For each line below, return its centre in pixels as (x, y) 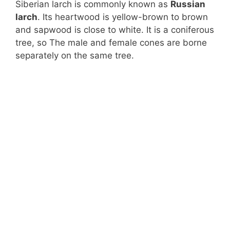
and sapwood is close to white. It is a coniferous (115, 30)
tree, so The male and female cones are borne (111, 42)
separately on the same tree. (75, 55)
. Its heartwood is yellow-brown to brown (123, 17)
